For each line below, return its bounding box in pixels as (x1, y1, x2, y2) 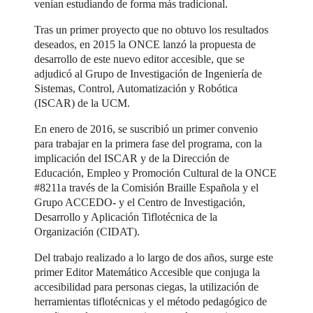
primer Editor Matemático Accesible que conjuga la (34, 265, 261, 278)
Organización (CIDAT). (34, 225, 140, 238)
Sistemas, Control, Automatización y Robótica (34, 82, 238, 94)
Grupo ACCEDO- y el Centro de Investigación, (34, 196, 246, 208)
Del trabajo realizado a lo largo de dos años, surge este (34, 251, 274, 263)
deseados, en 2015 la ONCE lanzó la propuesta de (34, 38, 256, 50)
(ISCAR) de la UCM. (34, 96, 131, 109)
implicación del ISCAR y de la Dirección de (34, 152, 230, 164)
